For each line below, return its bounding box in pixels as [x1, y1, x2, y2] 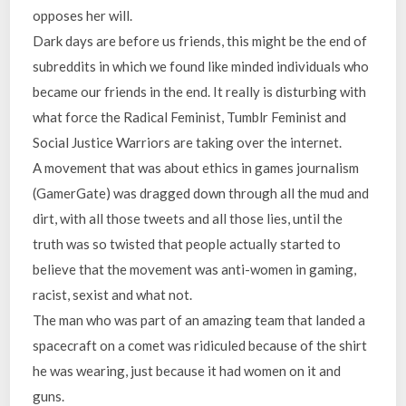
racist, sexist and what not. [33, 285, 193, 303]
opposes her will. [33, 6, 133, 24]
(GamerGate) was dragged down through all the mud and [33, 184, 370, 201]
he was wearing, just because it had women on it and [33, 362, 342, 379]
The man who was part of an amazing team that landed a [33, 311, 366, 328]
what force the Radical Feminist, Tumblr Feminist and [33, 108, 347, 125]
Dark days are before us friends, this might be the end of [33, 32, 368, 49]
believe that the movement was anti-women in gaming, [33, 260, 357, 277]
